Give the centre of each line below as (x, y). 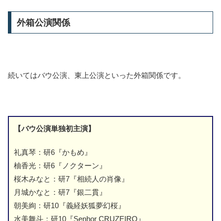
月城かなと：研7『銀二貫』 (60, 192)
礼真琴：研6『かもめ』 (53, 152)
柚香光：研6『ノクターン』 (60, 165)
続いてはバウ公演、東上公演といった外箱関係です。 (97, 75)
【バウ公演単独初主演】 (55, 128)
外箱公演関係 (43, 22)
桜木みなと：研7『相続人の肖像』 (71, 179)
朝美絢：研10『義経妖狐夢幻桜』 (70, 205)
